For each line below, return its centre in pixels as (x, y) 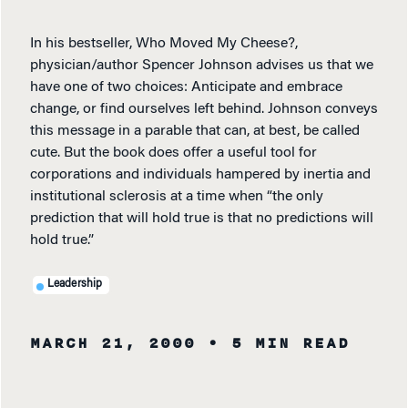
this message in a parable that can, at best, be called (195, 132)
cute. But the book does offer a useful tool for (173, 153)
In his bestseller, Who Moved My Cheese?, (164, 44)
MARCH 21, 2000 (113, 344)
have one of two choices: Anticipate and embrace (186, 88)
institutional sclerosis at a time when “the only (177, 197)
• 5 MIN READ (279, 344)
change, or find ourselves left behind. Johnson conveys (204, 110)
